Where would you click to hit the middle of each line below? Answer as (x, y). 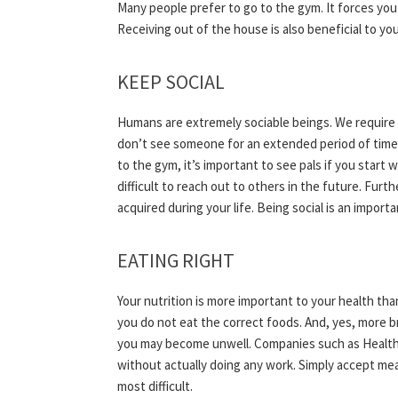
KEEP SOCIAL (171, 82)
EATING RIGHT (176, 261)
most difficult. (155, 386)
